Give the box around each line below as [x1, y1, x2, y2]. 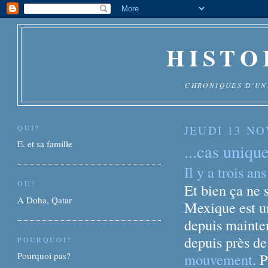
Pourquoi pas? [17, 249, 71, 262]
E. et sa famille [17, 138, 73, 150]
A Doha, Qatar [17, 193, 72, 206]
